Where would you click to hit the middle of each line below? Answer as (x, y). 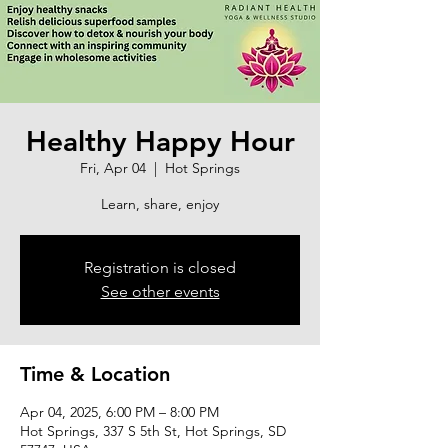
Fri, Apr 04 (113, 167)
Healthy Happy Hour (160, 140)
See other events (160, 291)
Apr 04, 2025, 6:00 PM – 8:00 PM (119, 411)
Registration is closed (160, 267)
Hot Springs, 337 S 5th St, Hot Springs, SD (153, 430)
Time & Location (95, 373)
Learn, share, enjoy (160, 203)
